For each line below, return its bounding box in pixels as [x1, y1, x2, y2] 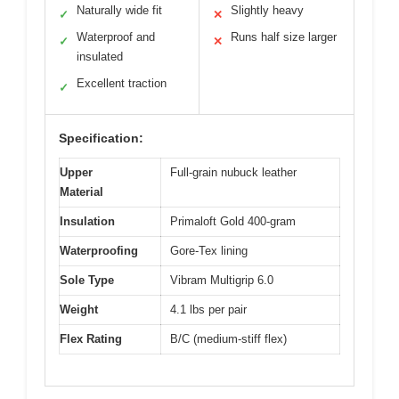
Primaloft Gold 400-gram [170, 215, 296, 228]
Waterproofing [60, 244, 138, 257]
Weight [60, 303, 98, 316]
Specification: [59, 131, 143, 145]
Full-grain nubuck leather [170, 166, 297, 179]
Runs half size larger [231, 30, 337, 44]
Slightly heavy [231, 4, 304, 17]
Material [60, 185, 103, 199]
